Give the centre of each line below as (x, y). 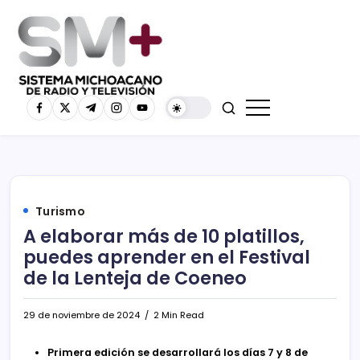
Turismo (60, 211)
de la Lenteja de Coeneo (135, 278)
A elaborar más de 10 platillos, (164, 236)
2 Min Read (178, 315)
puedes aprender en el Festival (167, 257)
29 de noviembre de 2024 (82, 315)
